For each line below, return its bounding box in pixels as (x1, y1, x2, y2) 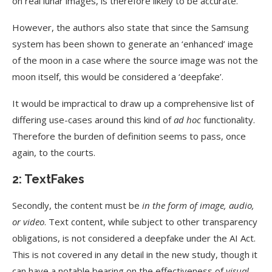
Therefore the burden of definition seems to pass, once (12, 130, 246, 142)
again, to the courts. (12, 146, 95, 158)
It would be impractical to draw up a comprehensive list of (12, 97, 254, 109)
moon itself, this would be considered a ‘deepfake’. (12, 70, 223, 83)
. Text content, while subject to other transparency (44, 216, 257, 228)
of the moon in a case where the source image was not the (12, 54, 258, 66)
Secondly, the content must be (12, 199, 142, 211)
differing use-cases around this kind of (12, 114, 174, 126)
